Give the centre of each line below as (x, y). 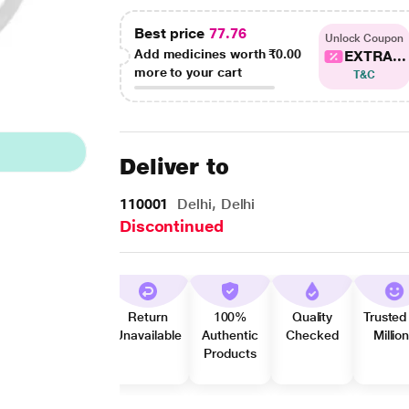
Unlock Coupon (364, 38)
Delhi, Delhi (214, 204)
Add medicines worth (201, 54)
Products (230, 353)
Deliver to (174, 167)
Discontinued (171, 226)
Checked (312, 335)
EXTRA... (375, 56)
